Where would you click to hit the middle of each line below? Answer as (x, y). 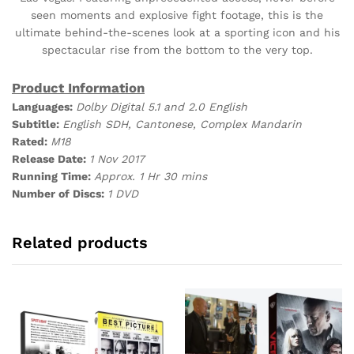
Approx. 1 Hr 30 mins (151, 176)
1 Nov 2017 (117, 158)
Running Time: (53, 176)
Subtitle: (37, 124)
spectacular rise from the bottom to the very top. (177, 49)
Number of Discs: (60, 193)
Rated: (31, 141)
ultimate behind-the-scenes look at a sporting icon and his (177, 32)
